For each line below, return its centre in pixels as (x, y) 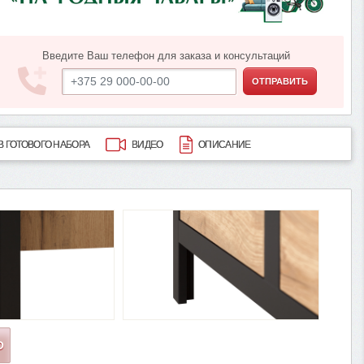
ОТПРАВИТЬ (280, 81)
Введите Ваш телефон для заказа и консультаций (166, 56)
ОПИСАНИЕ (225, 144)
